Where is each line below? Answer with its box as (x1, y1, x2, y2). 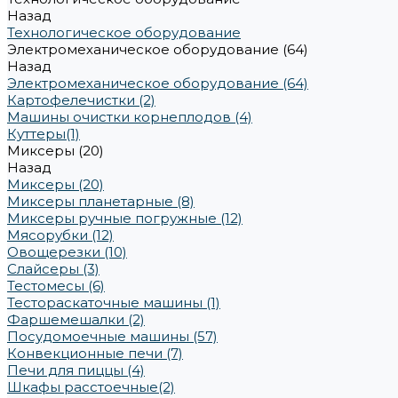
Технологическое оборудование (7, 24, 241, 41)
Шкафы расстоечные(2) (7, 378, 175, 395)
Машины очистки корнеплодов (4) (7, 108, 252, 125)
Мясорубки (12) (7, 227, 114, 243)
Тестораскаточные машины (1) (7, 294, 220, 311)
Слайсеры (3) (7, 260, 99, 277)
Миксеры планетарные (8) (7, 193, 195, 210)
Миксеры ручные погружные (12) (7, 210, 243, 227)
